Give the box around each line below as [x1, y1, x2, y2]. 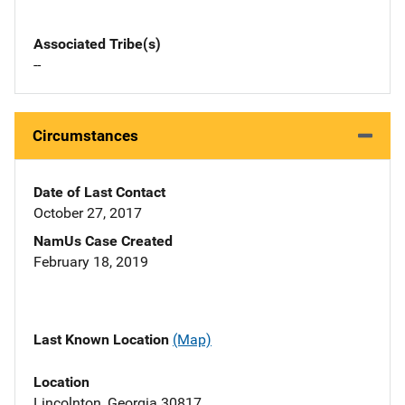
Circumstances [33, 127, 138, 146]
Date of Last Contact [33, 184, 165, 202]
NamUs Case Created [33, 232, 173, 250]
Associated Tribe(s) [33, 35, 161, 53]
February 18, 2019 [33, 253, 148, 271]
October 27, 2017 [33, 204, 142, 222]
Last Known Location [33, 331, 173, 349]
